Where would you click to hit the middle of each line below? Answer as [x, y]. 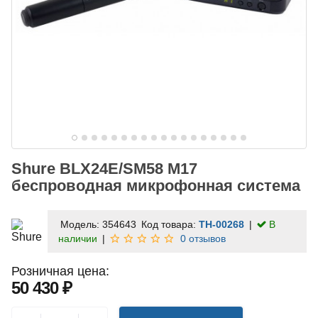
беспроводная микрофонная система [156, 186]
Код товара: [170, 225]
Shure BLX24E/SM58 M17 [104, 169]
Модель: [81, 225]
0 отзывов [203, 239]
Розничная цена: [60, 272]
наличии [78, 239]
